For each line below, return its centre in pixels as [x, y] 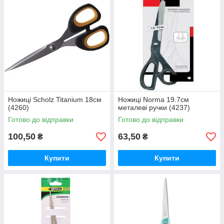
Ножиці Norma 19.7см [153, 99]
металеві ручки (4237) [154, 107]
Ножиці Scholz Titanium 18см [55, 99]
